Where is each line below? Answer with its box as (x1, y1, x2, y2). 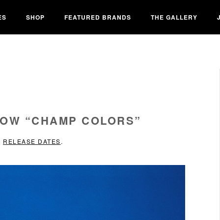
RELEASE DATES (3, 137, 61, 145)
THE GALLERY (151, 12, 197, 22)
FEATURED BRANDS (64, 12, 131, 22)
